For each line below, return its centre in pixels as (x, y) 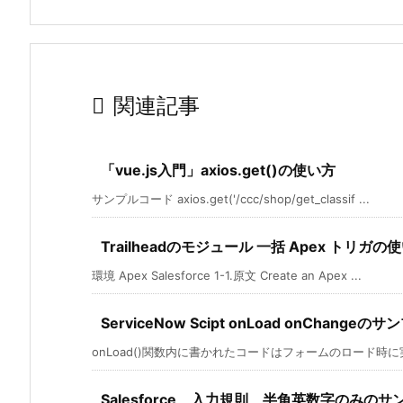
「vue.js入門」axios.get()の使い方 (218, 170)
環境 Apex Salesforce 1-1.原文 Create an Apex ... (227, 275)
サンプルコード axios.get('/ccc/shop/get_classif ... (231, 198)
